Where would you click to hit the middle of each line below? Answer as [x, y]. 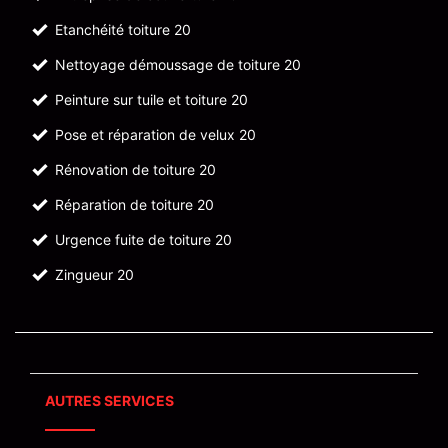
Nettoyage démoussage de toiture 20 [178, 64]
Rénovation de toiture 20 [135, 169]
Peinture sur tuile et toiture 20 [151, 99]
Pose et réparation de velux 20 [155, 134]
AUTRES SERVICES [109, 400]
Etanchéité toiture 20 [123, 29]
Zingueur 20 [94, 274]
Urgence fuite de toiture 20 [143, 239]
